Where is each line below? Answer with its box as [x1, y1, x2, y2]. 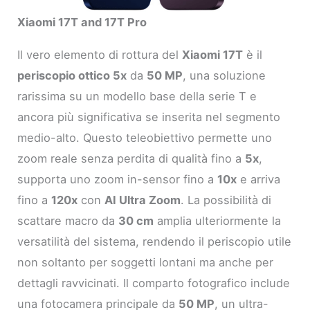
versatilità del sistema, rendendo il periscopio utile [17, 234, 292, 248]
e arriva [237, 172, 281, 186]
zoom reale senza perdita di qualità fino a [17, 151, 246, 165]
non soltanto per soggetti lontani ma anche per [17, 255, 274, 269]
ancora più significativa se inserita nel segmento [17, 109, 281, 124]
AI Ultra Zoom [104, 192, 181, 207]
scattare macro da [17, 213, 119, 228]
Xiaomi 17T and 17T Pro [17, 15, 147, 30]
